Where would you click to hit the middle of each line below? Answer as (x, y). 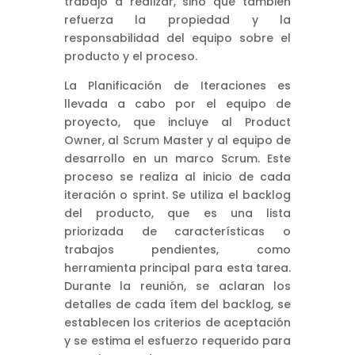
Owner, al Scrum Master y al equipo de (177, 140)
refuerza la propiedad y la (177, 19)
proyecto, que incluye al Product (177, 122)
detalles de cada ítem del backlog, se (177, 304)
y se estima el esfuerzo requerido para (177, 340)
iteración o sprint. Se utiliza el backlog (177, 195)
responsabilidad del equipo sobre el (177, 38)
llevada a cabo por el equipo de (177, 103)
